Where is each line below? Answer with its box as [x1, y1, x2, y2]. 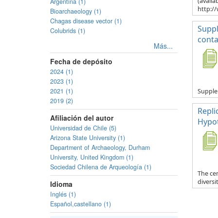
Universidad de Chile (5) [50, 124, 116, 132]
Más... [154, 41, 173, 51]
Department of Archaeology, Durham [50, 143, 150, 152]
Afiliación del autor [50, 113, 113, 123]
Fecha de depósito [50, 56, 112, 66]
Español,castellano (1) [50, 200, 111, 208]
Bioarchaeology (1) [50, 7, 101, 16]
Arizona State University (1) [50, 133, 125, 142]
